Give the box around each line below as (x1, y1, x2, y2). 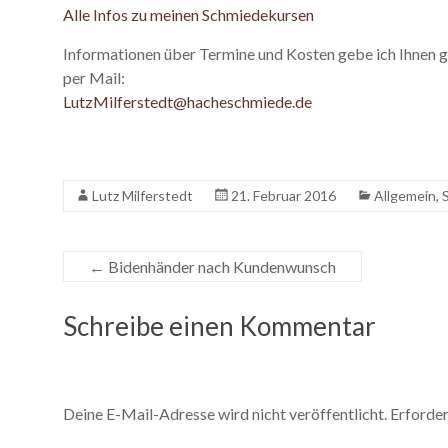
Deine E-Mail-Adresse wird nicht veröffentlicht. (63, 404, 387, 424)
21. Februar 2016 (231, 186, 336, 204)
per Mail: (63, 67, 125, 87)
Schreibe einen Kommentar (63, 309, 376, 342)
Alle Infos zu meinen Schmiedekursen (63, 4, 314, 24)
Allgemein (374, 186, 436, 204)
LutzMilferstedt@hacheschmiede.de (63, 91, 312, 111)
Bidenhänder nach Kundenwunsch (105, 256, 336, 276)
